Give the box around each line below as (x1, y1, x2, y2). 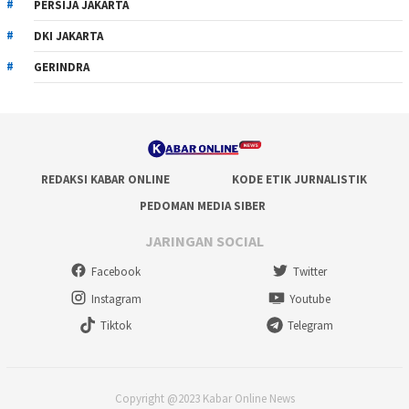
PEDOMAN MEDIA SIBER (139, 197, 266, 214)
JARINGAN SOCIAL (145, 232, 264, 251)
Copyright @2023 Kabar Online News (114, 390, 295, 406)
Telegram (287, 318, 333, 334)
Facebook (91, 263, 141, 279)
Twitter (293, 263, 328, 279)
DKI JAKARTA (34, 27, 103, 44)
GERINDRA (34, 58, 89, 75)
